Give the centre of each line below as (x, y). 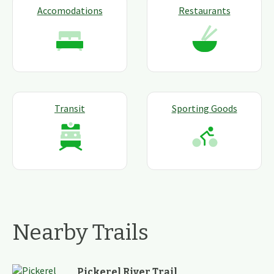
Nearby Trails (80, 232)
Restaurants (204, 10)
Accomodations (70, 10)
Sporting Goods (204, 108)
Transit (70, 108)
